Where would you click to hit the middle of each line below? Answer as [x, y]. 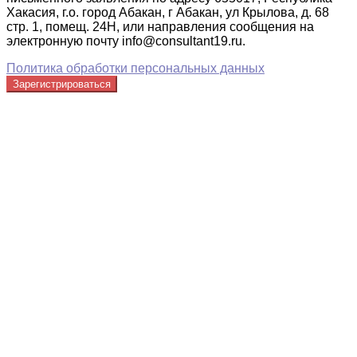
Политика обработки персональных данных [135, 68]
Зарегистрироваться [62, 84]
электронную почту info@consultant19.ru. [126, 41]
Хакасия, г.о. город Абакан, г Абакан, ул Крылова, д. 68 [168, 12]
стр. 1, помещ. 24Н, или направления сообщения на [160, 26]
